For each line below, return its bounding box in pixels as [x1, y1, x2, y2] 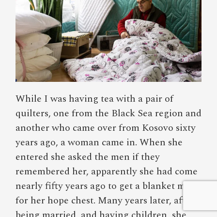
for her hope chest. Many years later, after [15, 193, 194, 208]
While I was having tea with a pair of [15, 91, 173, 106]
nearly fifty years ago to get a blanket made [15, 178, 201, 193]
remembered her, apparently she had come [15, 164, 198, 179]
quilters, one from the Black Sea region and [15, 106, 201, 121]
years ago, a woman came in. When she [15, 135, 183, 150]
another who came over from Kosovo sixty [15, 120, 196, 135]
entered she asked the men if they [15, 149, 160, 164]
